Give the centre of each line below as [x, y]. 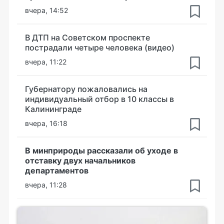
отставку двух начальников [80, 160]
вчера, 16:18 [46, 123]
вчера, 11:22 [46, 62]
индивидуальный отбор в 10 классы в [99, 99]
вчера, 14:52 [46, 10]
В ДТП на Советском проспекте [87, 37]
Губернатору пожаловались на [86, 89]
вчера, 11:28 [46, 185]
